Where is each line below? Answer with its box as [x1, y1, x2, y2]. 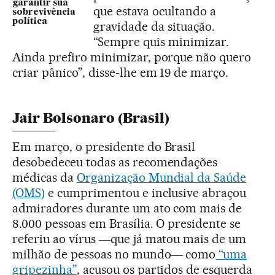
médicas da [12, 169, 77, 185]
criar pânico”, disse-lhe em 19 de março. [12, 64, 229, 80]
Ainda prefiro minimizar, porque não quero [12, 49, 252, 64]
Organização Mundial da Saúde [76, 169, 247, 185]
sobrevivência [12, 7, 76, 17]
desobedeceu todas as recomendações [12, 154, 218, 169]
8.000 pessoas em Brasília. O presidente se [12, 215, 241, 231]
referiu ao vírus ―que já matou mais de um [12, 231, 247, 246]
